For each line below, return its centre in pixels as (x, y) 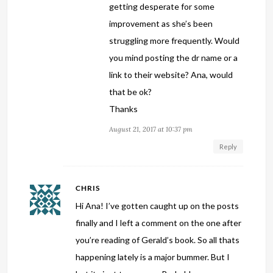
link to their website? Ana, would (171, 75)
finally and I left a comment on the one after (159, 223)
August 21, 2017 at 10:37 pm (151, 129)
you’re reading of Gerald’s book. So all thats (158, 240)
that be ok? (131, 92)
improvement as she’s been (161, 24)
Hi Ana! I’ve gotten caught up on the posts (158, 206)
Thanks (124, 109)
